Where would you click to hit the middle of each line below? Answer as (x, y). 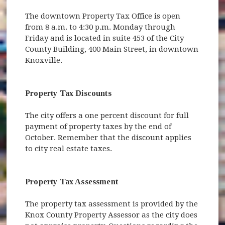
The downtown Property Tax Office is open (103, 16)
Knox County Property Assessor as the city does (111, 215)
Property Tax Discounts (68, 93)
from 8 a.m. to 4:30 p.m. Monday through (100, 27)
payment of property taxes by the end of (98, 126)
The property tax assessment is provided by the (112, 204)
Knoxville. (44, 60)
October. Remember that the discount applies (108, 137)
